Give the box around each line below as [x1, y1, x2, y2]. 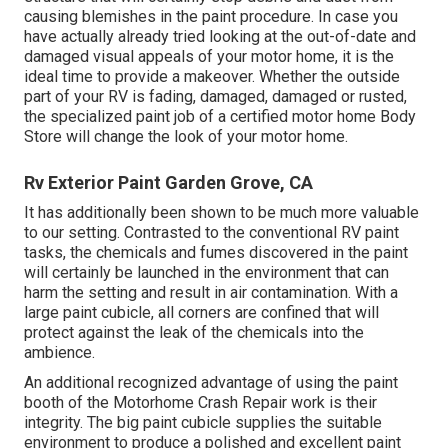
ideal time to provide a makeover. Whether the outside [24, 67, 400, 87]
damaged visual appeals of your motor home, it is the [24, 47, 394, 67]
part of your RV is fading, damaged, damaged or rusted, [24, 87, 407, 107]
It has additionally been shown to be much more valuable [24, 203, 419, 223]
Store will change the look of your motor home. [24, 127, 348, 147]
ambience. [24, 343, 95, 363]
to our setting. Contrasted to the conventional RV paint [24, 223, 399, 243]
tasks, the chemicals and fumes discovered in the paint [24, 243, 408, 263]
